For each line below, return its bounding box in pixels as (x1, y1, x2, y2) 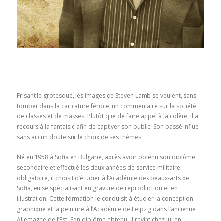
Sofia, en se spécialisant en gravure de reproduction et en (16, 184, 178, 192)
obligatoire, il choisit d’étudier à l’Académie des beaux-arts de (16, 173, 189, 182)
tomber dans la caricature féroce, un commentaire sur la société (16, 101, 196, 110)
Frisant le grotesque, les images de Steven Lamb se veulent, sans (16, 91, 196, 100)
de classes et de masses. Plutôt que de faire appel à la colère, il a (16, 111, 198, 120)
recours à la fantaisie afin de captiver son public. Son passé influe (16, 122, 199, 131)
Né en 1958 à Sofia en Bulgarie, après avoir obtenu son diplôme (16, 152, 195, 161)
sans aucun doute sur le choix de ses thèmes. (16, 132, 143, 141)
